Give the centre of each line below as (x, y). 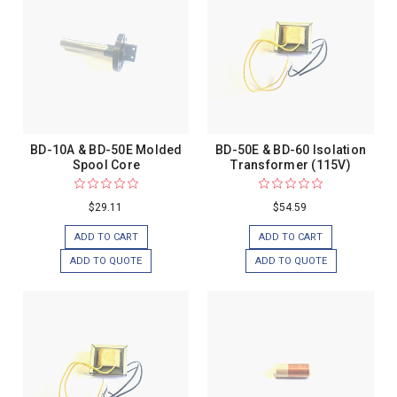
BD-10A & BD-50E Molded (106, 150)
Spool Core (106, 165)
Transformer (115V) (291, 165)
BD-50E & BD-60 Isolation (291, 150)
